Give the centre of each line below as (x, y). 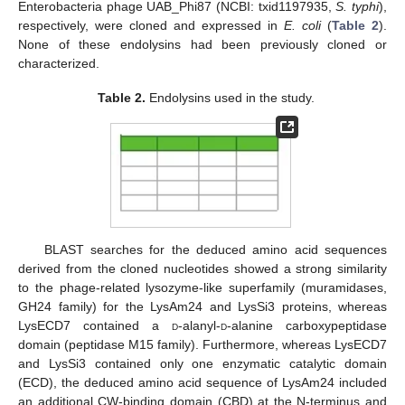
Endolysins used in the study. (231, 98)
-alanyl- (199, 326)
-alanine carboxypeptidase (307, 326)
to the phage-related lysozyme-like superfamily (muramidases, (202, 288)
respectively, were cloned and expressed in (151, 26)
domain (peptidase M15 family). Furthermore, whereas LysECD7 (202, 345)
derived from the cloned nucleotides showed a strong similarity (202, 269)
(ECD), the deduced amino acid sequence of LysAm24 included (202, 383)
